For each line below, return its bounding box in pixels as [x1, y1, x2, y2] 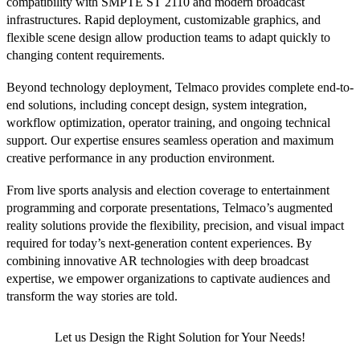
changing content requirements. [6, 48, 165, 62]
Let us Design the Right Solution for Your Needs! [55, 330, 305, 345]
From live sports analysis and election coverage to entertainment [6, 183, 329, 197]
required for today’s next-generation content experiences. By [6, 236, 312, 250]
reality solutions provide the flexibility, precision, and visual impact [6, 219, 344, 232]
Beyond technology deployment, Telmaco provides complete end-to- [6, 80, 354, 94]
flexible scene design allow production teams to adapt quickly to [6, 31, 330, 44]
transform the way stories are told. [6, 289, 178, 303]
